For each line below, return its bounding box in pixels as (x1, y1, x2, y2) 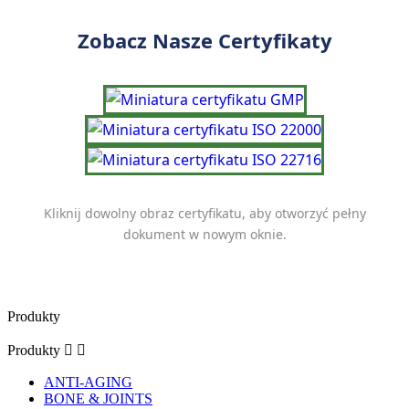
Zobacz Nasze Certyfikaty (77, 26, 332, 55)
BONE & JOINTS (44, 391, 152, 407)
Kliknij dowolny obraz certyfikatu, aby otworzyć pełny (43, 204, 366, 223)
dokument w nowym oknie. (122, 225, 287, 244)
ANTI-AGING (44, 374, 132, 391)
